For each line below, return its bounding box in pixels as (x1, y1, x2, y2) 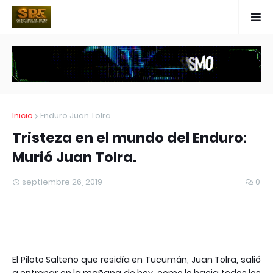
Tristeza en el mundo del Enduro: (12, 128, 247, 148)
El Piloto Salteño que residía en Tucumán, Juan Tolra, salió (12, 253, 261, 266)
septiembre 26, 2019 (22, 176, 102, 188)
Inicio (12, 110, 33, 122)
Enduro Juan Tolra (40, 110, 111, 122)
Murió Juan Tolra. (12, 147, 136, 168)
